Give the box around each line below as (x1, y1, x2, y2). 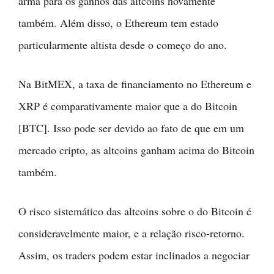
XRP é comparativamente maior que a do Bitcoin (18, 98, 237, 113)
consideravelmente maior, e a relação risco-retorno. (18, 225, 245, 240)
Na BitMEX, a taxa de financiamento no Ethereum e (18, 76, 251, 91)
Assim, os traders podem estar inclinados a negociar (18, 247, 250, 262)
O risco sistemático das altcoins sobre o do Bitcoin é (18, 203, 251, 218)
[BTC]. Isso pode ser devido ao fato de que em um (18, 120, 244, 135)
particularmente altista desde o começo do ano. (18, 37, 227, 52)
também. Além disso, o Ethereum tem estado (18, 15, 218, 30)
